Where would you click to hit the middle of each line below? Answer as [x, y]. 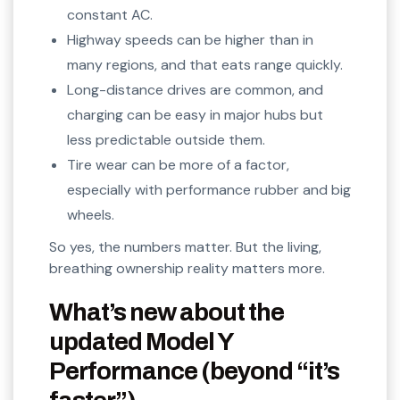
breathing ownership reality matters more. [187, 269]
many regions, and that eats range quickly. [205, 65]
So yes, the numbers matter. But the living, [185, 247]
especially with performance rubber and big [209, 190]
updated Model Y [141, 342]
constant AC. [110, 15]
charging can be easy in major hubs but [195, 115]
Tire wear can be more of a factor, [178, 165]
